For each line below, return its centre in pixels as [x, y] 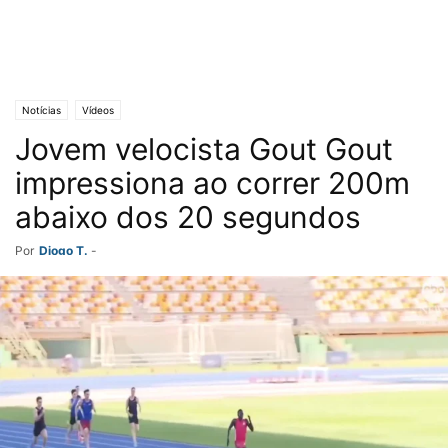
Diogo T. [63, 250]
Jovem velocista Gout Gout [204, 149]
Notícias [41, 110]
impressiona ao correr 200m [212, 183]
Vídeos [98, 110]
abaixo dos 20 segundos [188, 217]
